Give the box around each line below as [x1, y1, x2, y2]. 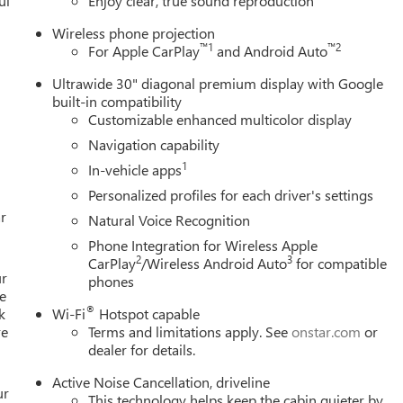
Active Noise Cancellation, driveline [52, 372, 271, 392]
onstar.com [291, 322, 362, 342]
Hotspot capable [95, 304, 201, 324]
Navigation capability [88, 135, 220, 155]
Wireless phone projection [52, 23, 216, 43]
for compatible [292, 254, 388, 273]
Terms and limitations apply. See [88, 322, 292, 342]
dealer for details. [88, 340, 196, 360]
